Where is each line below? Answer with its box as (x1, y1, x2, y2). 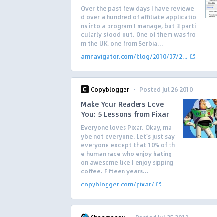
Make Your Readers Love (81, 98, 164, 109)
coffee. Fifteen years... (81, 167, 149, 175)
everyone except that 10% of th (81, 140, 175, 149)
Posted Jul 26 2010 (139, 85, 193, 93)
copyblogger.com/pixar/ (81, 180, 154, 188)
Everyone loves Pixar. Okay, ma (81, 123, 172, 132)
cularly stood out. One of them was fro (81, 30, 196, 39)
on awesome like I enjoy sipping (81, 158, 173, 167)
